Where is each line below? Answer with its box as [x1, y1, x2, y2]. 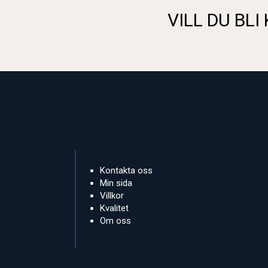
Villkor [100, 190, 124, 201]
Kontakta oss [100, 165, 153, 176]
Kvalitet [100, 202, 129, 214]
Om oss [100, 215, 132, 226]
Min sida [100, 177, 133, 188]
